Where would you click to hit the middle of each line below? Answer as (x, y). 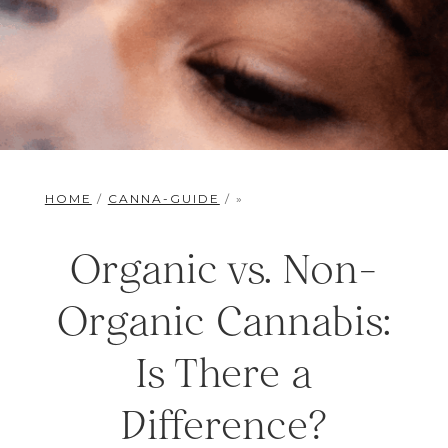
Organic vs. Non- (223, 268)
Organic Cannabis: (223, 320)
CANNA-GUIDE (163, 198)
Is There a (223, 372)
